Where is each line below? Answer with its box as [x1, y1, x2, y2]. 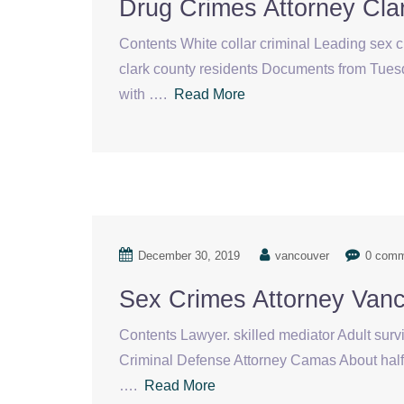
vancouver [275, 249, 329, 262]
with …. [119, 87, 174, 102]
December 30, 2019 [138, 249, 240, 262]
